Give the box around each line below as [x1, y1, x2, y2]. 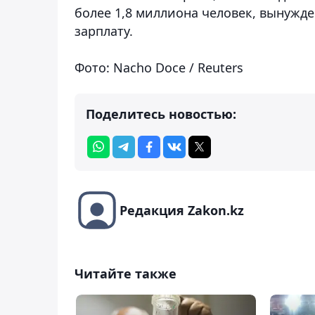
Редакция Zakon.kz [120, 201, 244, 219]
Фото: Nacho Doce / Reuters [75, 58, 243, 76]
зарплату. [75, 22, 133, 39]
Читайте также [75, 264, 176, 282]
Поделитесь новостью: [86, 105, 236, 122]
